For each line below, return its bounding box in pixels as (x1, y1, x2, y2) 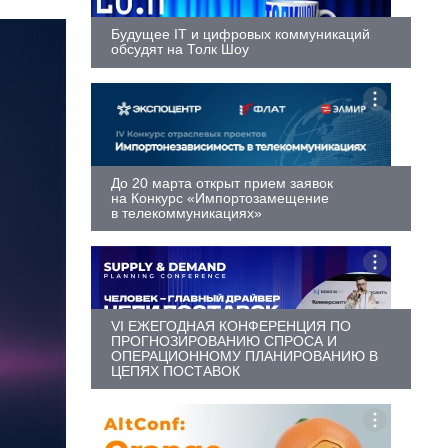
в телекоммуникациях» (111, 204, 262, 221)
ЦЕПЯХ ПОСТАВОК (111, 362, 240, 379)
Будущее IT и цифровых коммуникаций (111, 25, 370, 42)
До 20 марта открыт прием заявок (111, 174, 333, 191)
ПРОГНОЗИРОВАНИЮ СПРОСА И (111, 332, 337, 349)
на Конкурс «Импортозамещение (111, 189, 329, 206)
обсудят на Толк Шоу (111, 40, 249, 57)
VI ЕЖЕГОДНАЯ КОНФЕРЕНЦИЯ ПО (111, 317, 351, 334)
